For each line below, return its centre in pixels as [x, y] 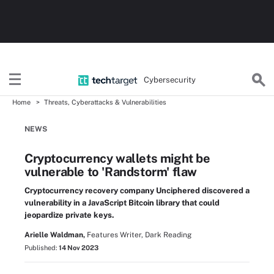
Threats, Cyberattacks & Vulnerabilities [105, 102]
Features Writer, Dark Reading [139, 235]
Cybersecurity [170, 80]
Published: [42, 248]
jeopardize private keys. [69, 215]
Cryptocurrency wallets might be [117, 158]
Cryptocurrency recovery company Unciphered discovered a [137, 191]
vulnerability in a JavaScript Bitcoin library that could [122, 203]
